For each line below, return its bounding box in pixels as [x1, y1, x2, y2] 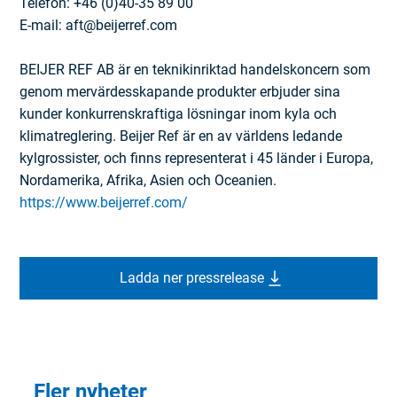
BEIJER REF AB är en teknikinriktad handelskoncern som [19, 61, 371, 79]
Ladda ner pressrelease [119, 269, 264, 287]
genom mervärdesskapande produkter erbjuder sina [19, 83, 341, 101]
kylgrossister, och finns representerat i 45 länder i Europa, [19, 150, 374, 167]
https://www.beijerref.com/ [19, 194, 189, 212]
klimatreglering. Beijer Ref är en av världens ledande [19, 128, 343, 145]
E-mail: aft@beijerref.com [19, 17, 178, 35]
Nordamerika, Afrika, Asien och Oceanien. [19, 172, 277, 190]
